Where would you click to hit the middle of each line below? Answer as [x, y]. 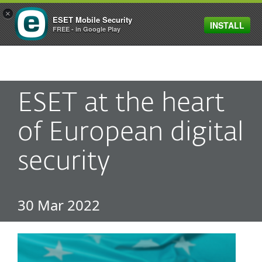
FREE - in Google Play [87, 29]
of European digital [130, 133]
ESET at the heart [121, 104]
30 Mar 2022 [59, 205]
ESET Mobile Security [92, 20]
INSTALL [227, 25]
